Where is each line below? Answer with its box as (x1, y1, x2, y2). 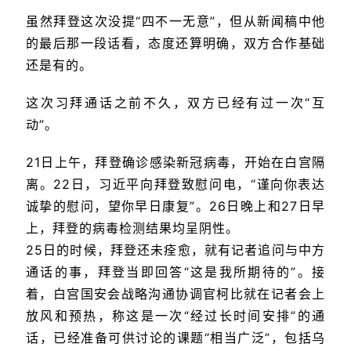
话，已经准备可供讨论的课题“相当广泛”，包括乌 (26, 330, 325, 346)
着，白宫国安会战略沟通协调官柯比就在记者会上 (26, 286, 325, 302)
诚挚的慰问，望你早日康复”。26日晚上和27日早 (26, 198, 325, 215)
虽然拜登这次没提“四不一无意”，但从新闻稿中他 (26, 13, 325, 30)
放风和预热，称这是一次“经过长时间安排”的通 (26, 308, 325, 324)
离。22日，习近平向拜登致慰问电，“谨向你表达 (26, 176, 325, 193)
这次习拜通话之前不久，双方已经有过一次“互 (26, 95, 325, 111)
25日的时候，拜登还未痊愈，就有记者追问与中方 (26, 242, 325, 259)
